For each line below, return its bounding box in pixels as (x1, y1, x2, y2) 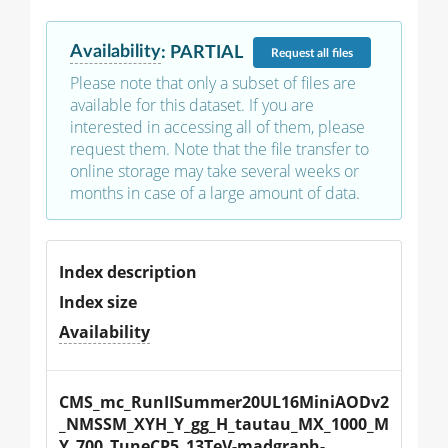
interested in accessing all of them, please (70, 116, 365, 139)
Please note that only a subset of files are (70, 72, 356, 95)
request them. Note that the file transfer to (70, 138, 369, 161)
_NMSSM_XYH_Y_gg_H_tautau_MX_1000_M (59, 413, 389, 436)
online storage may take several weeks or (70, 160, 359, 183)
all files (317, 46, 353, 59)
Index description (59, 261, 197, 284)
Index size (59, 291, 137, 314)
